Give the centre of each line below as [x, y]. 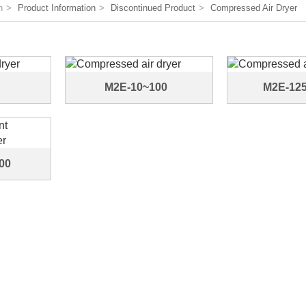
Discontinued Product [153, 8]
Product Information [57, 8]
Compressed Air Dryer [254, 8]
